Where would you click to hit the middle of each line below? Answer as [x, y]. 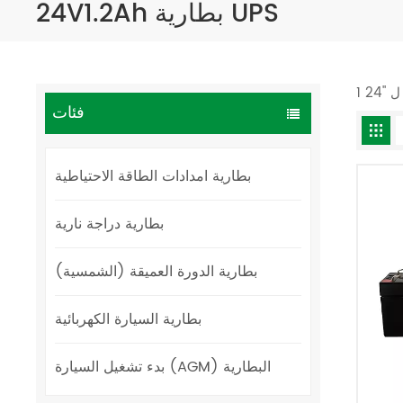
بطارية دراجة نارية [110, 224]
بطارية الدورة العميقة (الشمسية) [157, 271]
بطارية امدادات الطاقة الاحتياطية [153, 176]
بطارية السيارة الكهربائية [129, 319]
